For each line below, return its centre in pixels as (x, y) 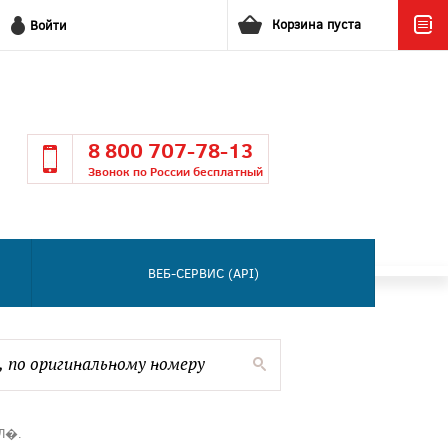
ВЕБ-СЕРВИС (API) (203, 273)
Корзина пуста (316, 24)
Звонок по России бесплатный (176, 171)
